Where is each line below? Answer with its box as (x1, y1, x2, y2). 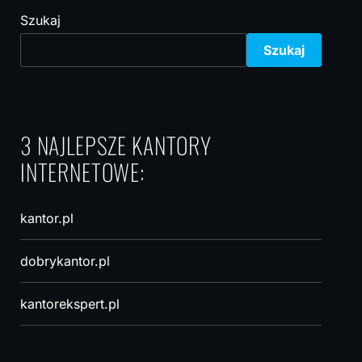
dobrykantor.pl (19, 253, 110, 269)
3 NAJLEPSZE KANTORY (19, 128, 212, 162)
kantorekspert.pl (19, 296, 120, 312)
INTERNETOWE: (19, 155, 145, 188)
